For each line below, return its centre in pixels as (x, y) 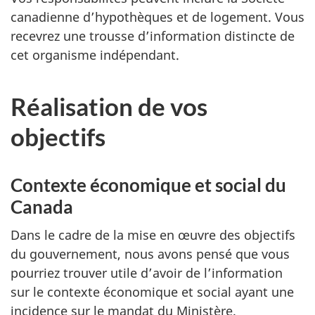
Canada (42, 206)
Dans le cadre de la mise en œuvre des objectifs (153, 235)
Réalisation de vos (109, 106)
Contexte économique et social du (148, 185)
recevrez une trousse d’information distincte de (153, 36)
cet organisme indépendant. (95, 54)
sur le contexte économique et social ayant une (152, 292)
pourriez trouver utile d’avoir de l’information (147, 273)
